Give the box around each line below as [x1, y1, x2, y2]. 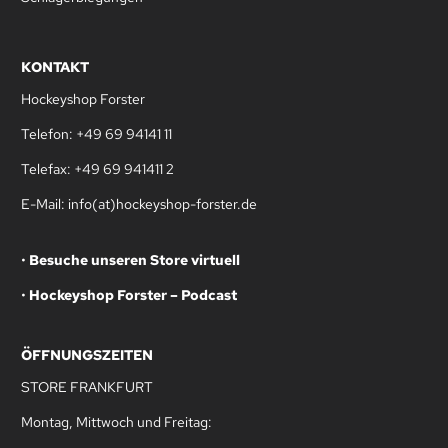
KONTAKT [21, 57, 89, 76]
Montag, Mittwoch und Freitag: [21, 412, 212, 431]
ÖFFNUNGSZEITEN [21, 345, 153, 364]
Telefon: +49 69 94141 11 [21, 124, 172, 143]
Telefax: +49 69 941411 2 [21, 159, 174, 178]
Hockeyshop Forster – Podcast [29, 285, 237, 304]
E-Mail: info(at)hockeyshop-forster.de [21, 194, 257, 213]
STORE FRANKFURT [21, 377, 153, 396]
